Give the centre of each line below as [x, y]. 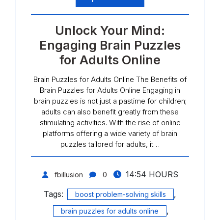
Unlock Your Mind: [110, 30]
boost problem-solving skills [121, 194]
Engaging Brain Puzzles [110, 45]
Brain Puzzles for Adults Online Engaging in [110, 90]
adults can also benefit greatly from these [110, 112]
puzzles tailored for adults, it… [110, 144]
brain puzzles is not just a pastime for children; [110, 101]
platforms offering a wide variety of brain [110, 133]
